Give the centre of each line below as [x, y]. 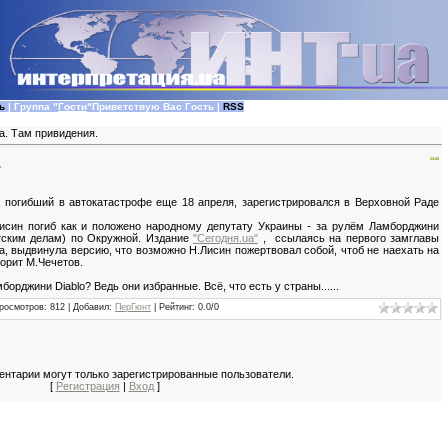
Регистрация [87, 385]
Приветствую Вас [137, 106]
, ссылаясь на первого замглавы [348, 237]
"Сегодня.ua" [225, 237]
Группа [32, 106]
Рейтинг [175, 306]
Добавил [91, 306]
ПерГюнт [133, 306]
